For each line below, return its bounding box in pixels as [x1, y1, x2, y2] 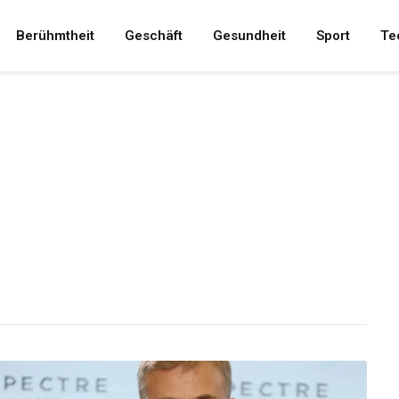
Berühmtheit [16, 28, 94, 44]
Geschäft [125, 28, 183, 44]
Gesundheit [213, 28, 286, 44]
